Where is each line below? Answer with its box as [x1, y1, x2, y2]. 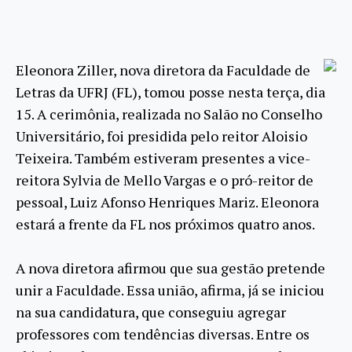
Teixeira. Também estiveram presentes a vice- [16, 148, 310, 167]
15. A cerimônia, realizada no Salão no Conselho [16, 104, 322, 123]
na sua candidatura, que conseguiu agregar [16, 302, 286, 321]
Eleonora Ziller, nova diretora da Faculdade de [16, 60, 310, 79]
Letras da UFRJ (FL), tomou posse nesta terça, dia [16, 82, 325, 101]
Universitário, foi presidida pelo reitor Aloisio [16, 126, 307, 145]
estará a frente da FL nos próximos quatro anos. [16, 214, 315, 233]
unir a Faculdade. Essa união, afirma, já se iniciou [16, 280, 324, 299]
